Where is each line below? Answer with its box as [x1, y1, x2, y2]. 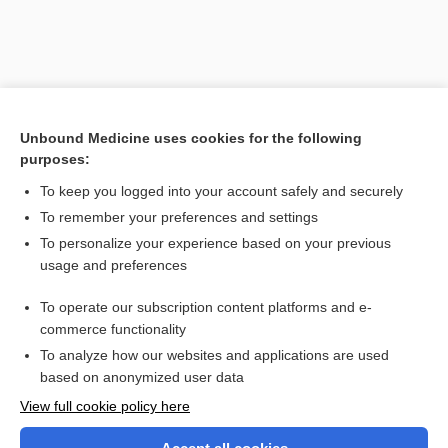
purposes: [20, 151, 90, 167]
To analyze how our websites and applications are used [40, 347, 389, 363]
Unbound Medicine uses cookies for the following [20, 130, 362, 146]
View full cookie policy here [20, 398, 190, 414]
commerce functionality [40, 321, 186, 337]
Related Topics [20, 266, 131, 286]
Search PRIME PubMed [37, 225, 144, 238]
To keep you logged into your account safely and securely [40, 183, 403, 199]
